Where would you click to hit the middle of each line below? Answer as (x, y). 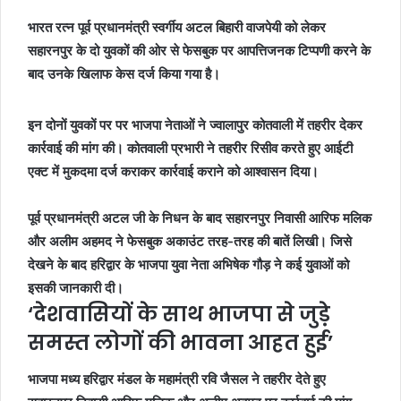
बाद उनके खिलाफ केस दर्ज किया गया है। (124, 74)
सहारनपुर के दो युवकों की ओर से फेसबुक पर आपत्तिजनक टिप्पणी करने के (199, 51)
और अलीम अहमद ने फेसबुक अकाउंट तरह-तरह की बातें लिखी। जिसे (190, 241)
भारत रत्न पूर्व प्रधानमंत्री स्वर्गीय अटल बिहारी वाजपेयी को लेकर (177, 27)
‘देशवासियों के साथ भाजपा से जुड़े (179, 314)
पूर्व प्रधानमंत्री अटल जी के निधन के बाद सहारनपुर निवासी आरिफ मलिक (200, 218)
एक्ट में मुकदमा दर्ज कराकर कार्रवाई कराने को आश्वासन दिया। (173, 171)
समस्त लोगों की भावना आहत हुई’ (180, 343)
